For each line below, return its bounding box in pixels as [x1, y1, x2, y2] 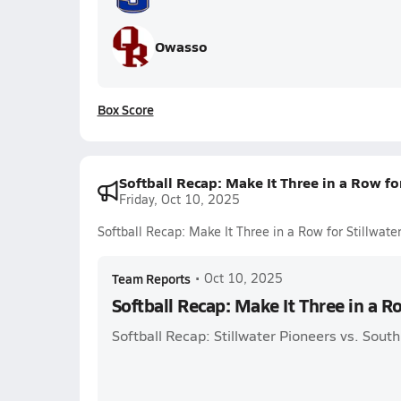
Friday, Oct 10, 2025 [118, 191, 240, 208]
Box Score [97, 100, 154, 118]
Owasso [154, 36, 208, 56]
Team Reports [111, 269, 191, 287]
